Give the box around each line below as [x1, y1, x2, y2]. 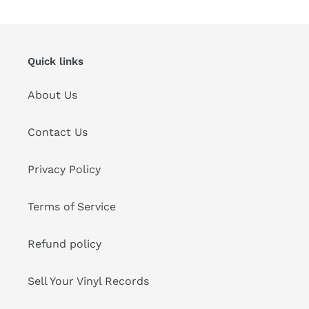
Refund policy [28, 237, 101, 250]
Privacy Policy [28, 162, 101, 176]
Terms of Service [28, 199, 116, 213]
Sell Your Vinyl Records [28, 274, 149, 288]
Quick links [28, 55, 83, 68]
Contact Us [28, 125, 88, 139]
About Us [28, 88, 77, 101]
